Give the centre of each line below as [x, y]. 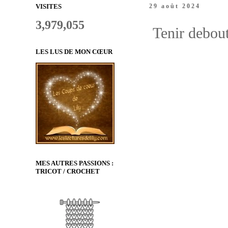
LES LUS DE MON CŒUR [74, 52]
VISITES [49, 6]
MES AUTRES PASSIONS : [75, 163]
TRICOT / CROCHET [68, 172]
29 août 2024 [175, 6]
